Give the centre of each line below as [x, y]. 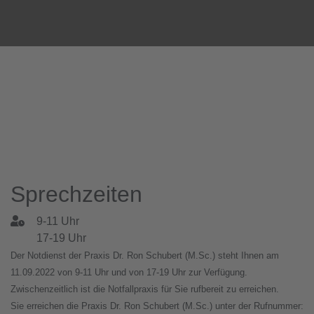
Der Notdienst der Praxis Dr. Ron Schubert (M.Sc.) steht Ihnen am [145, 256]
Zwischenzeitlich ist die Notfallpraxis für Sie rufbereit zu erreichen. [145, 289]
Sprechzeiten [76, 194]
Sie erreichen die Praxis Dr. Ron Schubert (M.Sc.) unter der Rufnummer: [157, 306]
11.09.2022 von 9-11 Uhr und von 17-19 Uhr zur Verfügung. [129, 273]
